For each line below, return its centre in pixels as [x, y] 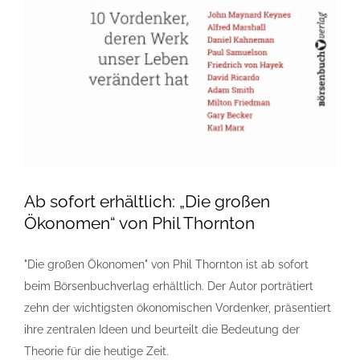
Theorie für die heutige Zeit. [96, 352]
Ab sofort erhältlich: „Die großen [147, 202]
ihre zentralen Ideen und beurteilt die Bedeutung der [162, 330]
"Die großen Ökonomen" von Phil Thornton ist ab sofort [166, 265]
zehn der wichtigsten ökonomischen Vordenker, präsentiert [178, 308]
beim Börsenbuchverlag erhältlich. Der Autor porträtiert [169, 286]
